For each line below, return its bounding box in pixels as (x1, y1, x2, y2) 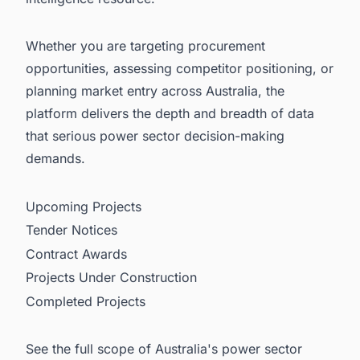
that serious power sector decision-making (26, 128, 284, 145)
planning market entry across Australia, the (26, 83, 284, 100)
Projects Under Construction (26, 269, 197, 286)
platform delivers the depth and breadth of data (26, 105, 314, 122)
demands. (26, 150, 85, 167)
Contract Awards (26, 245, 127, 262)
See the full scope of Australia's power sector (26, 341, 302, 358)
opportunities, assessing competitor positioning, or (26, 60, 333, 77)
